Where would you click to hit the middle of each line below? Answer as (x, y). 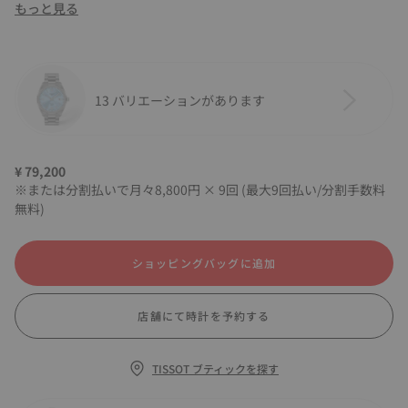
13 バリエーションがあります (180, 100)
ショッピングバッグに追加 (204, 263)
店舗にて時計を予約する (204, 316)
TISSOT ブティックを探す (215, 368)
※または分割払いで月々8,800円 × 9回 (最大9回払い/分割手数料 (200, 189)
